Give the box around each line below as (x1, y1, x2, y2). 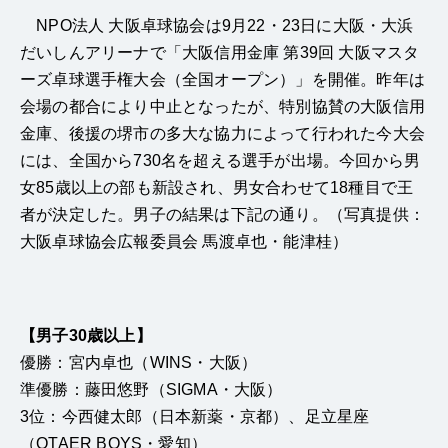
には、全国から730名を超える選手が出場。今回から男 (20, 152, 421, 170)
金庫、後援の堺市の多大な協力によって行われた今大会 (20, 125, 426, 143)
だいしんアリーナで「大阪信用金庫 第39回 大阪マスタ (20, 44, 420, 62)
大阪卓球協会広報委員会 (20, 233, 199, 251)
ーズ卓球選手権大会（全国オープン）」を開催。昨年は (20, 71, 426, 89)
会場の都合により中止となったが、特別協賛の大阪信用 (20, 98, 425, 116)
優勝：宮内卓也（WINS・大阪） (20, 354, 258, 372)
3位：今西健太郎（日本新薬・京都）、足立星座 (20, 408, 370, 426)
